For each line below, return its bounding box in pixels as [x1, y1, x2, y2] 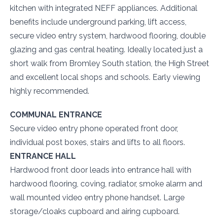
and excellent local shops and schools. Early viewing [10, 72, 200, 82]
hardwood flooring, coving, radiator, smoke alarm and [10, 179, 202, 188]
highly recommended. [10, 86, 89, 96]
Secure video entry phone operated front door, [10, 123, 178, 133]
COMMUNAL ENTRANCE [10, 110, 102, 119]
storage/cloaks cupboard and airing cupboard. [10, 206, 180, 216]
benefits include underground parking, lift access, [10, 17, 186, 27]
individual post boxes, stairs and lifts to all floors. [10, 137, 185, 147]
